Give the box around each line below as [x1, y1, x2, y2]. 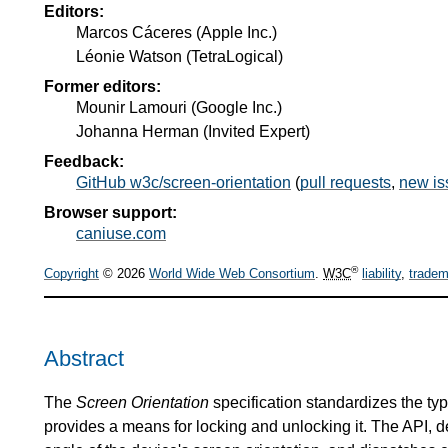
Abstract [44, 346, 124, 372]
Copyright [44, 266, 99, 282]
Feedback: [44, 152, 124, 170]
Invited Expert [208, 122, 305, 140]
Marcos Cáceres [76, 23, 192, 41]
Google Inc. [196, 98, 277, 116]
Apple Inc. [201, 23, 272, 41]
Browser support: [44, 203, 177, 221]
